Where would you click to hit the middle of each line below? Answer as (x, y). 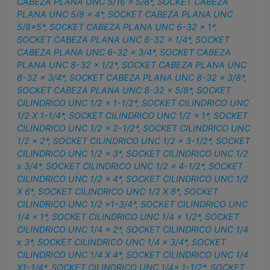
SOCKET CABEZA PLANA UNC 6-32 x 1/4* (104, 40)
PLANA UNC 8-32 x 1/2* (67, 65)
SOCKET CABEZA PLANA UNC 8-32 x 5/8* (105, 90)
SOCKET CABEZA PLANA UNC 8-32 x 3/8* (157, 78)
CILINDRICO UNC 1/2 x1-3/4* (77, 204)
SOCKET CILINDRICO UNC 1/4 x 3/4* (112, 242)
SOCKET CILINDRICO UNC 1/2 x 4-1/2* (125, 166)
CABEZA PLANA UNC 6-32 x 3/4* (86, 52)
